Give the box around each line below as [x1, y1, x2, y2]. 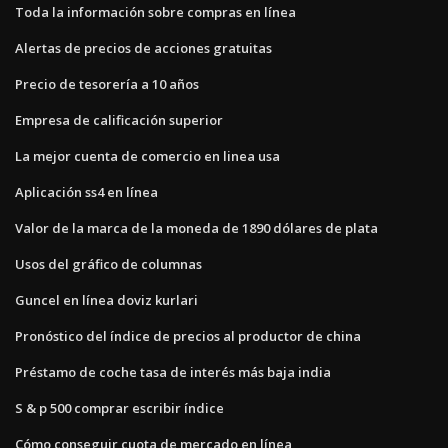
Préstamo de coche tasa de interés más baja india [15, 362, 331, 381]
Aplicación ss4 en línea [15, 182, 158, 201]
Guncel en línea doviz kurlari [15, 290, 198, 309]
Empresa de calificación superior [15, 110, 223, 129]
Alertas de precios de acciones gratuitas [15, 38, 272, 57]
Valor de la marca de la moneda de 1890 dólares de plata [15, 218, 378, 237]
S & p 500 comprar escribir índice [15, 398, 224, 417]
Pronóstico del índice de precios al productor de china [15, 326, 361, 345]
